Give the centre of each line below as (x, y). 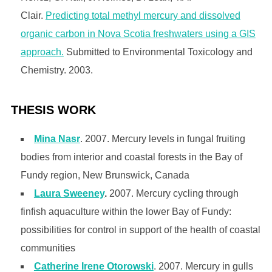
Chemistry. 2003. (56, 70)
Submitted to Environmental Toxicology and (158, 52)
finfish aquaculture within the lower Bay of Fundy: (126, 212)
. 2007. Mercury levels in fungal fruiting (162, 139)
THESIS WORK (53, 110)
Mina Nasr (57, 139)
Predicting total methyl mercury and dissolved (143, 15)
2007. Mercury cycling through (174, 193)
